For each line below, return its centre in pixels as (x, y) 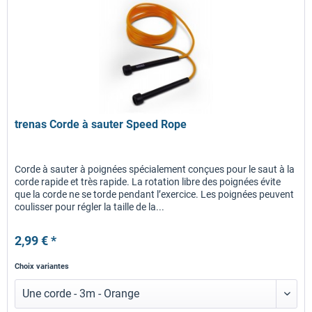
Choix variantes (42, 267)
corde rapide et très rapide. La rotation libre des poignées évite (148, 182)
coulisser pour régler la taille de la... (90, 207)
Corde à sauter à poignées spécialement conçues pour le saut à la (155, 170)
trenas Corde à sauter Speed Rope (101, 125)
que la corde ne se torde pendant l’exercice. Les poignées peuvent (155, 195)
